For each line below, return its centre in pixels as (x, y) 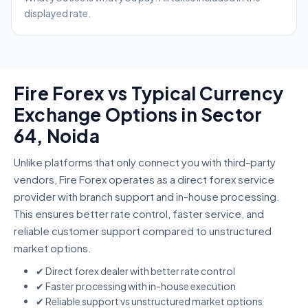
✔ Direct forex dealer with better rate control (135, 271)
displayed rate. (57, 13)
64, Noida (57, 136)
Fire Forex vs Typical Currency (149, 93)
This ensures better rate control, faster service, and (139, 214)
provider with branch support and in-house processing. (147, 197)
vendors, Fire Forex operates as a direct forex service (144, 179)
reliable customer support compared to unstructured (143, 231)
